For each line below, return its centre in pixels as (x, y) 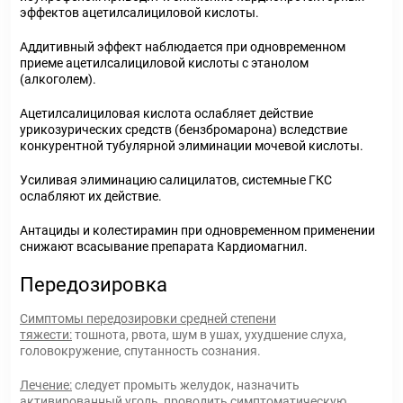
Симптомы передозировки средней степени (148, 318)
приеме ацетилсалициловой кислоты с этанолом (164, 63)
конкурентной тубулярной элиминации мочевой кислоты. (192, 146)
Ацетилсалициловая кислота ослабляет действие (166, 113)
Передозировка (94, 285)
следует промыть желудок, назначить (186, 385)
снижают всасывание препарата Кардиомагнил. (164, 246)
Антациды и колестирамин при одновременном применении (197, 230)
